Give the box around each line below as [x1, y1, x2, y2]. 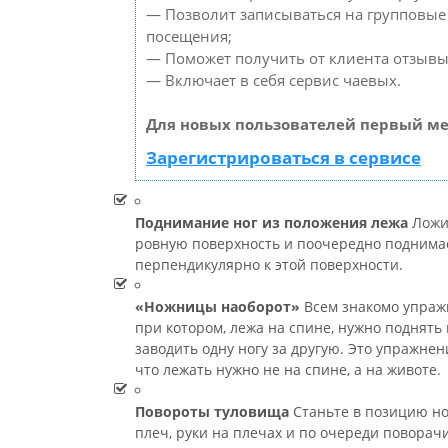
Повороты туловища [135, 401, 289, 421]
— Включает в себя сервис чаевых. [146, 69, 401, 90]
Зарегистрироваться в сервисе [146, 145, 421, 169]
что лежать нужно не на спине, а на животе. [135, 359, 441, 379]
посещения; [146, 25, 232, 46]
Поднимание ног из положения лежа [135, 212, 408, 232]
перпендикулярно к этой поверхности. [135, 254, 403, 274]
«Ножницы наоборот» [135, 296, 300, 316]
